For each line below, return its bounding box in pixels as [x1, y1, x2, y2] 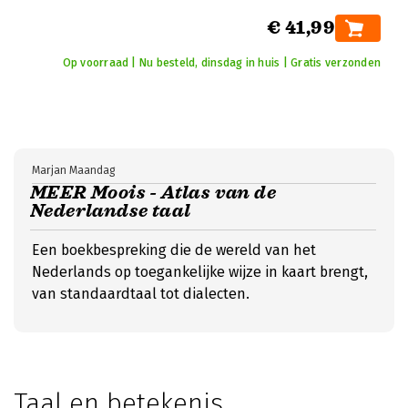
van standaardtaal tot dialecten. [32, 285, 250, 302]
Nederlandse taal [30, 199, 191, 222]
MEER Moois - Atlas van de [30, 181, 276, 204]
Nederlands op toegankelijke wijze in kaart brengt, [32, 263, 368, 280]
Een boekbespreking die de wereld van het [32, 241, 316, 259]
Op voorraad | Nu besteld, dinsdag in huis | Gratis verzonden [62, 56, 381, 69]
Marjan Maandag [32, 164, 115, 177]
